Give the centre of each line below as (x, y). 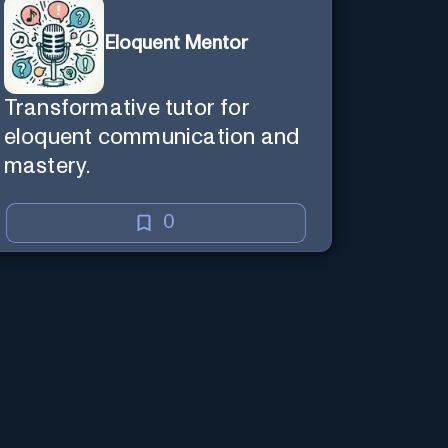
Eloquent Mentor (175, 44)
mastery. (47, 166)
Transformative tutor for (126, 108)
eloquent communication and (151, 137)
